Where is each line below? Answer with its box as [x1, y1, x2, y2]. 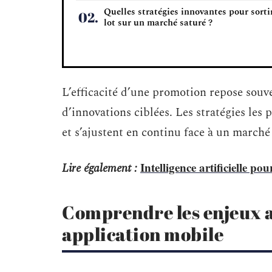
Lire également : [62, 160, 137, 177]
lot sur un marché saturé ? [104, 16, 212, 30]
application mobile [62, 222, 223, 246]
